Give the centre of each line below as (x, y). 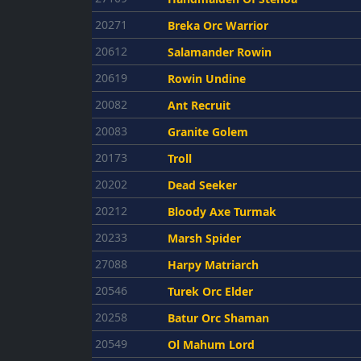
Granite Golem (208, 132)
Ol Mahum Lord (211, 344)
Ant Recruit (199, 105)
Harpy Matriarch (213, 265)
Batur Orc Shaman (218, 318)
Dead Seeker (202, 185)
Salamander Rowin (220, 52)
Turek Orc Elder (210, 291)
